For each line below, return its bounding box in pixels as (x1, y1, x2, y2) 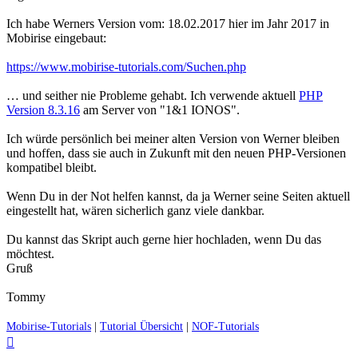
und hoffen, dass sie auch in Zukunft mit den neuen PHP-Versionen (6, 145, 346, 160)
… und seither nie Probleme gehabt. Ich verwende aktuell (6, 88, 299, 102)
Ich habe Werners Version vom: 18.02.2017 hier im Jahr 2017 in (6, 16, 329, 30)
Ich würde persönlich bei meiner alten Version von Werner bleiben (6, 131, 340, 145)
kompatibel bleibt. (6, 160, 97, 174)
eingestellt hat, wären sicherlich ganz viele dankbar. (6, 203, 265, 217)
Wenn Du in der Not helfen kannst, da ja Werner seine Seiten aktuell (6, 189, 350, 203)
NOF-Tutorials (192, 320, 259, 332)
